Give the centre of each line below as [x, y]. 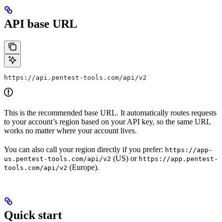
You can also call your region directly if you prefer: [84, 149]
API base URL [41, 24]
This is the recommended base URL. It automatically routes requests [110, 112]
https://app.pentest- [178, 159]
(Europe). [83, 167]
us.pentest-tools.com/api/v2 [57, 159]
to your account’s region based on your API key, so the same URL [107, 121]
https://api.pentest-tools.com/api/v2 [75, 77]
